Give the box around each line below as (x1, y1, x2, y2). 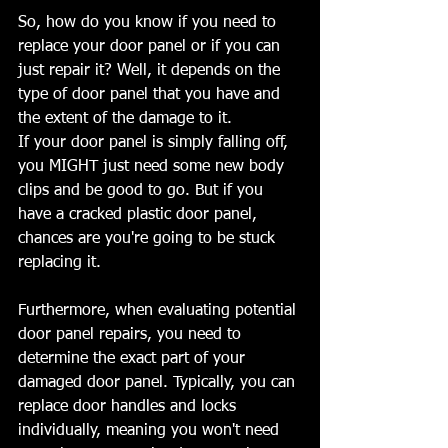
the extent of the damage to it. (18, 111, 232, 128)
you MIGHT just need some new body (18, 159, 289, 176)
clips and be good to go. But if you (18, 183, 268, 200)
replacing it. (18, 255, 101, 272)
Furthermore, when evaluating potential (18, 303, 301, 320)
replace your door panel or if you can (18, 39, 285, 56)
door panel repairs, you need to (18, 327, 246, 344)
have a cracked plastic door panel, (18, 207, 262, 224)
